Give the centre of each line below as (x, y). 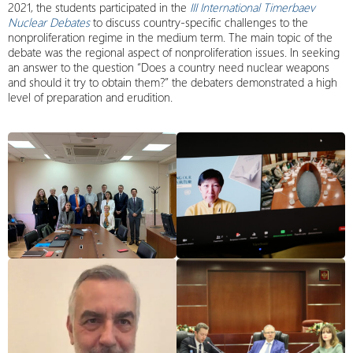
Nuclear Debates (49, 22)
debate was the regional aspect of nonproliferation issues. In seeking (174, 52)
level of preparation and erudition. (90, 97)
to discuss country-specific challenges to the (199, 22)
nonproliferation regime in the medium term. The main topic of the (170, 37)
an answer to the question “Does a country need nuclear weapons (169, 67)
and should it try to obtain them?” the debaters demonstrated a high (173, 82)
